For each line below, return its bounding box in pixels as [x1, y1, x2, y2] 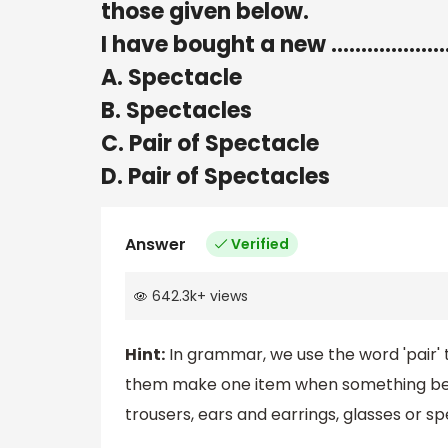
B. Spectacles [101, 94, 252, 126]
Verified [231, 233, 289, 254]
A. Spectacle [101, 61, 242, 93]
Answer [125, 232, 186, 256]
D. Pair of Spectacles [101, 160, 330, 192]
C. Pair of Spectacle [101, 127, 319, 159]
